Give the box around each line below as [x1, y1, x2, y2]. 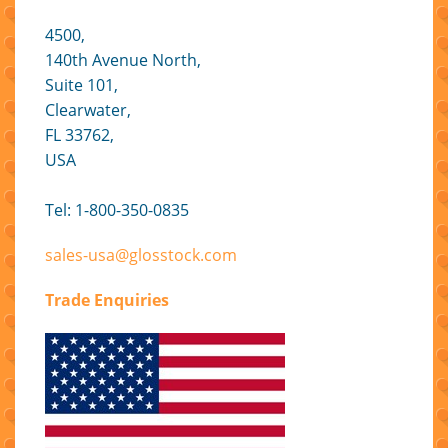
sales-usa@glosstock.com [45, 243, 237, 266]
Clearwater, [45, 98, 131, 121]
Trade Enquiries [45, 288, 169, 311]
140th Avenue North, [45, 48, 201, 71]
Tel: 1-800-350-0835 [45, 198, 189, 221]
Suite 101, [45, 73, 118, 96]
